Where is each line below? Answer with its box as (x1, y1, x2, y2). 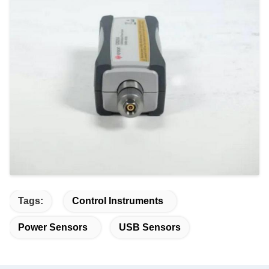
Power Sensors (18, 222, 88, 232)
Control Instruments (72, 195, 163, 206)
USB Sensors (119, 222, 181, 232)
